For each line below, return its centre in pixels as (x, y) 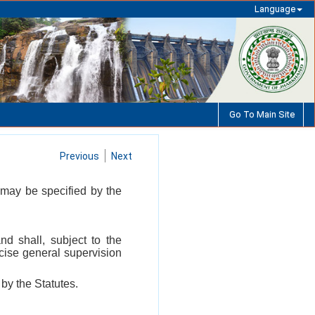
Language (275, 9)
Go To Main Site (261, 114)
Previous (79, 156)
